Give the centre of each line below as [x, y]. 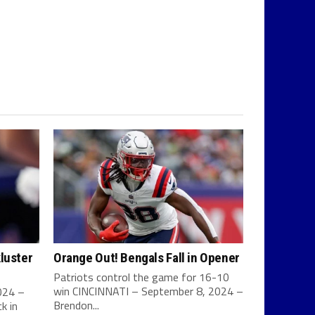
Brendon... [76, 305]
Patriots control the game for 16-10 [141, 277]
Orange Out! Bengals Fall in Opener [147, 258]
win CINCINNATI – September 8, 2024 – [148, 291]
